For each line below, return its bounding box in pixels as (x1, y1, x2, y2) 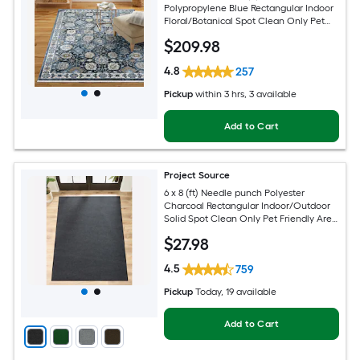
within (195, 88, 223, 100)
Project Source (164, 169, 231, 181)
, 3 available (244, 88, 297, 100)
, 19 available (221, 285, 277, 297)
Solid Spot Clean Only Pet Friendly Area (164, 213, 338, 225)
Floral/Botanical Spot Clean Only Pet (164, 14, 325, 27)
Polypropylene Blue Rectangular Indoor (164, 2, 334, 14)
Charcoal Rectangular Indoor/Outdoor (164, 200, 331, 212)
